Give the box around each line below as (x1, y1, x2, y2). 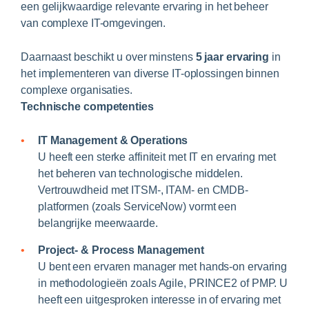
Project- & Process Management (38, 244, 205, 257)
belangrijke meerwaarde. (38, 217, 158, 230)
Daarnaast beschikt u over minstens (21, 51, 196, 63)
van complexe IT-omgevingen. (21, 17, 166, 30)
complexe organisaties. (21, 84, 132, 97)
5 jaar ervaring (195, 51, 269, 63)
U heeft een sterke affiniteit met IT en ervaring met (38, 151, 276, 163)
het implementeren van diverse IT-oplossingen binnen (21, 68, 279, 80)
